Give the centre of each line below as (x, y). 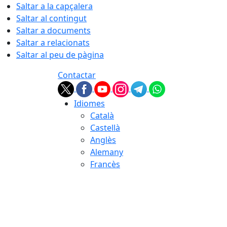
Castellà (105, 128)
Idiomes (89, 103)
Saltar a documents (53, 30)
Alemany (107, 152)
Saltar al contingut (51, 18)
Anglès (103, 140)
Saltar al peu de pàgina (60, 55)
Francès (105, 164)
